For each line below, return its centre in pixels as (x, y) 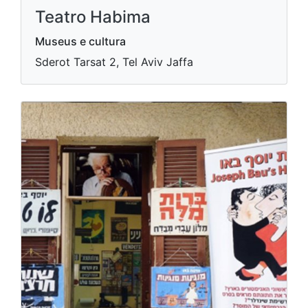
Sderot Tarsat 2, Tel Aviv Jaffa (114, 62)
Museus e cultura (80, 41)
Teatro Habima (93, 17)
